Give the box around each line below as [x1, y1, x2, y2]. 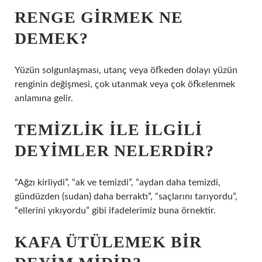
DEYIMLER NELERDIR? [15, 142, 214, 160]
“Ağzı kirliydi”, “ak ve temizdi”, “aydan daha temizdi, [15, 178, 220, 187]
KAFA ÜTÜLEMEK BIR [15, 233, 202, 251]
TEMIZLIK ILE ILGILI [15, 120, 202, 139]
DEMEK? [15, 29, 88, 47]
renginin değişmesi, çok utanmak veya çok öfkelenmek [15, 80, 235, 89]
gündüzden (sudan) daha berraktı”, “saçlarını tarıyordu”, [15, 192, 237, 201]
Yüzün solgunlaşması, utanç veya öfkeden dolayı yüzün [15, 65, 237, 75]
